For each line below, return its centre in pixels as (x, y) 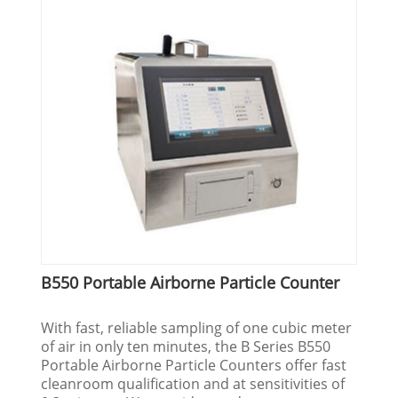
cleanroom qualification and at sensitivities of (193, 383)
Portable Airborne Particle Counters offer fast (194, 365)
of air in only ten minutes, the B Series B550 (186, 346)
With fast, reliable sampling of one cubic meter (197, 327)
